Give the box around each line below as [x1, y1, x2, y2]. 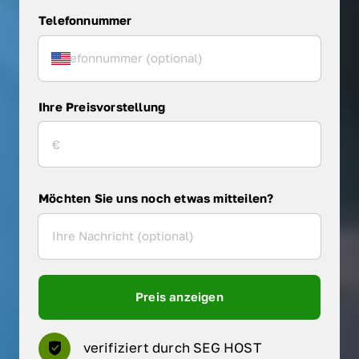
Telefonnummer [38, 13, 132, 28]
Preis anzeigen [135, 288, 224, 304]
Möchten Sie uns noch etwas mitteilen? [38, 191, 274, 206]
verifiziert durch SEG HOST [83, 340, 261, 357]
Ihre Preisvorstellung [38, 99, 166, 114]
